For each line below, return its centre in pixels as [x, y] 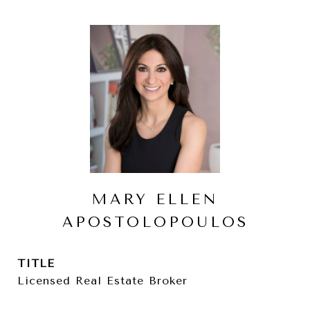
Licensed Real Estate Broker [102, 281]
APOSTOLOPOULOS [155, 222]
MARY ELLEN [155, 199]
